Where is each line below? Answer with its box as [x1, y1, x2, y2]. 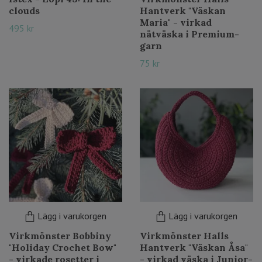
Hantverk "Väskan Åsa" [140, 242, 248, 253]
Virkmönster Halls [140, 230, 229, 242]
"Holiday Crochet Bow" [9, 242, 116, 253]
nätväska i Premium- [140, 28, 239, 40]
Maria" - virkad [140, 16, 212, 28]
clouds [9, 5, 40, 16]
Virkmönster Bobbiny [9, 230, 111, 242]
